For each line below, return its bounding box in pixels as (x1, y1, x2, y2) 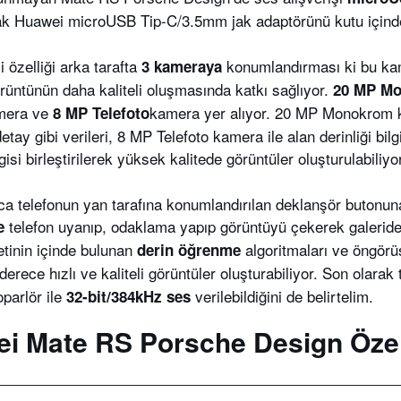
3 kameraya (141, 55, 222, 77)
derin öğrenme (137, 239, 241, 260)
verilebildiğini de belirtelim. (191, 285, 373, 307)
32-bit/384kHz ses (66, 286, 191, 307)
